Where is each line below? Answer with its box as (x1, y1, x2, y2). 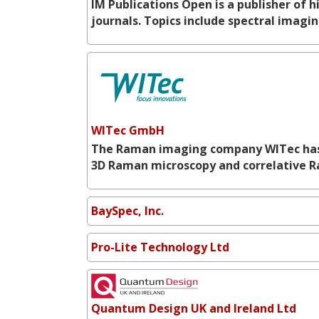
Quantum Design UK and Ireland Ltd (91, 300, 296, 316)
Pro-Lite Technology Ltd (91, 239, 229, 255)
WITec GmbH (91, 122, 164, 138)
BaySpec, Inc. (91, 202, 164, 219)
